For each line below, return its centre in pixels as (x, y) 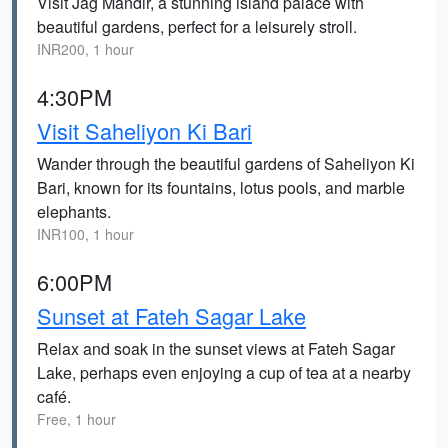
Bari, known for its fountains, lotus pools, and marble (221, 187)
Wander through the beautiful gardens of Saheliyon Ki (226, 163)
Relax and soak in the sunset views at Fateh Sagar (216, 348)
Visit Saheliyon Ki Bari (144, 130)
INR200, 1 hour (85, 49)
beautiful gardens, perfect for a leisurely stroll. (197, 26)
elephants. (74, 211)
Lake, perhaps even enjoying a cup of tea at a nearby (224, 372)
